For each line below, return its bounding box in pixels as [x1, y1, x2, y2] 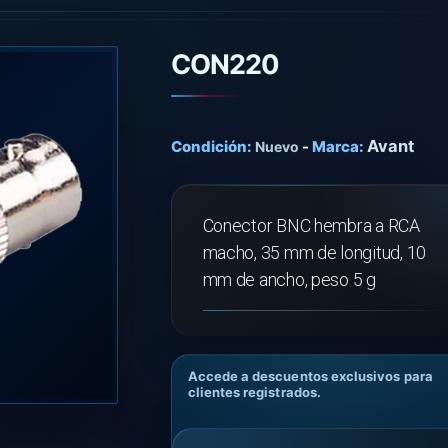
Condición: [170, 137, 252, 156]
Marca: [311, 137, 364, 156]
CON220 [170, 48, 280, 81]
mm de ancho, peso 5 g [202, 269, 376, 290]
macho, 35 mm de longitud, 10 [202, 242, 426, 263]
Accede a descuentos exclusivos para [187, 368, 433, 384]
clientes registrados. [187, 384, 321, 400]
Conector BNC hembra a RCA [202, 215, 420, 236]
